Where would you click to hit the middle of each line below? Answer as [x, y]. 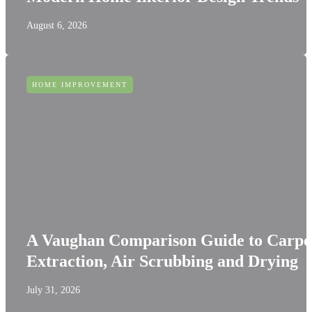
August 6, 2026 [57, 25]
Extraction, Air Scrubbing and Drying [162, 261]
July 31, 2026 [53, 290]
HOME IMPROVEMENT [80, 85]
